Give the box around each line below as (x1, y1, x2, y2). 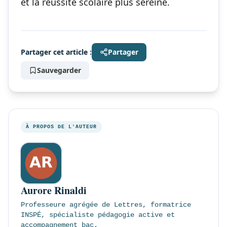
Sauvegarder (37, 65, 81, 75)
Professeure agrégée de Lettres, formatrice (21, 200, 191, 209)
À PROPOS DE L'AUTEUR (26, 124, 97, 130)
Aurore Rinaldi (21, 182, 87, 198)
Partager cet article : (21, 47, 92, 57)
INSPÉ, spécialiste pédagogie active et (21, 210, 175, 219)
